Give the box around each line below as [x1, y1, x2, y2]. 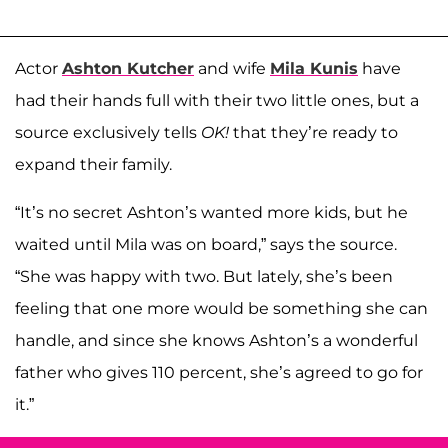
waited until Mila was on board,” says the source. [15, 234, 397, 254]
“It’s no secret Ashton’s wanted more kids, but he [15, 202, 408, 222]
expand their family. [15, 154, 172, 174]
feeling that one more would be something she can [15, 298, 428, 318]
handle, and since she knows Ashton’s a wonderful [15, 330, 418, 350]
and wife [194, 58, 270, 78]
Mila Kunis [270, 58, 358, 78]
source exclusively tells [15, 122, 201, 142]
